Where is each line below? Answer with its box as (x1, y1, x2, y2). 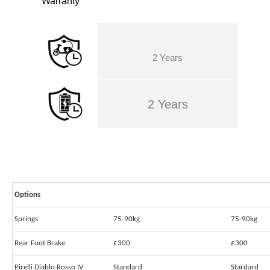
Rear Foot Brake (14, 239, 65, 247)
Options (14, 191, 40, 199)
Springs (14, 215, 38, 223)
